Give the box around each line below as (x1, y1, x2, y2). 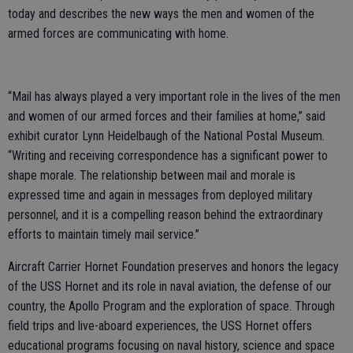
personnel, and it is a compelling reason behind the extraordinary (8, 207, 323, 222)
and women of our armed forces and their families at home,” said (8, 109, 325, 124)
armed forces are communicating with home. (8, 26, 229, 41)
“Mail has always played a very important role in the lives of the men (8, 89, 340, 104)
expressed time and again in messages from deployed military (8, 188, 313, 203)
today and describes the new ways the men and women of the (8, 6, 314, 21)
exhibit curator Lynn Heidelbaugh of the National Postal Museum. (8, 128, 325, 143)
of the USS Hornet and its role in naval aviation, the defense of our (8, 279, 332, 294)
